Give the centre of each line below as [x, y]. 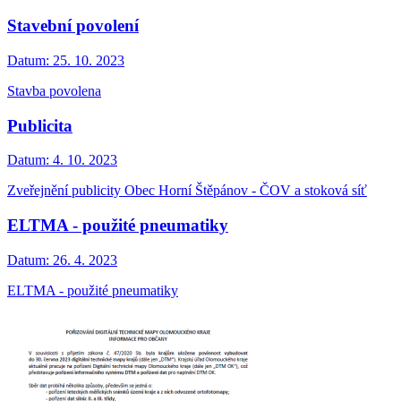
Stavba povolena [54, 90]
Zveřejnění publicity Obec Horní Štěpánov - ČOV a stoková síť [187, 191]
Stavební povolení [73, 26]
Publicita [40, 125]
